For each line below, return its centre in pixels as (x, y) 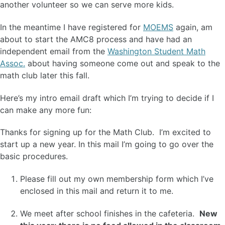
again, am (193, 27)
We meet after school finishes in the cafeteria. (110, 213)
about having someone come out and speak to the (123, 63)
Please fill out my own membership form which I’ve (117, 179)
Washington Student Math (156, 51)
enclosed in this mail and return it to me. (97, 191)
